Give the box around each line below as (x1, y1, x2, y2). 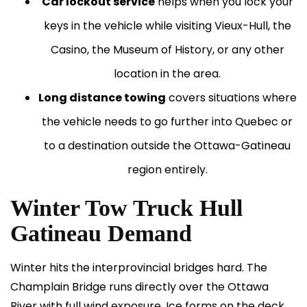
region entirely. (127, 162, 208, 177)
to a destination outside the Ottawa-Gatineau (44, 138, 291, 153)
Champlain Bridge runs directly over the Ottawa (10, 279, 269, 295)
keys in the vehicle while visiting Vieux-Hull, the (43, 18, 291, 34)
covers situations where (165, 90, 297, 106)
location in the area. (114, 66, 221, 82)
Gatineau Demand (10, 221, 192, 246)
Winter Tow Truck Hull (10, 195, 243, 221)
